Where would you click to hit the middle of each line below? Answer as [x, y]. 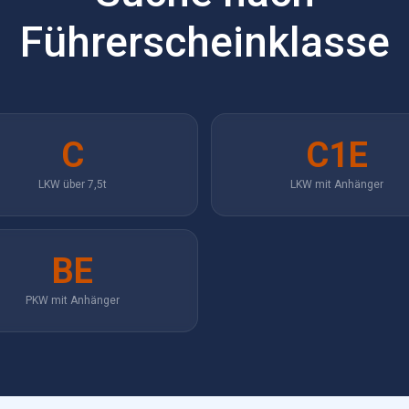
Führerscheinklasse [204, 42]
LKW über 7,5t [72, 184]
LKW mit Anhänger [337, 184]
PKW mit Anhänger [72, 300]
